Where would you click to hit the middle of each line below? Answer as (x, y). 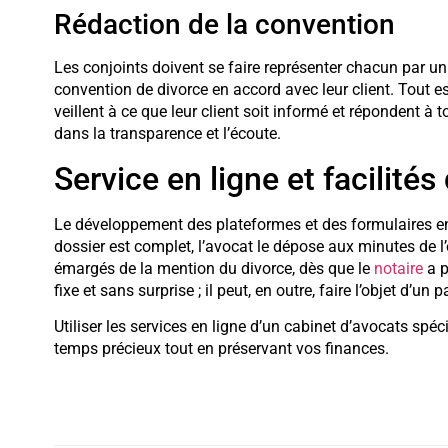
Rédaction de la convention (224, 25)
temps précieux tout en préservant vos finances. (223, 349)
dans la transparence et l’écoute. (167, 134)
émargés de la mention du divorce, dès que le (213, 268)
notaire (398, 268)
